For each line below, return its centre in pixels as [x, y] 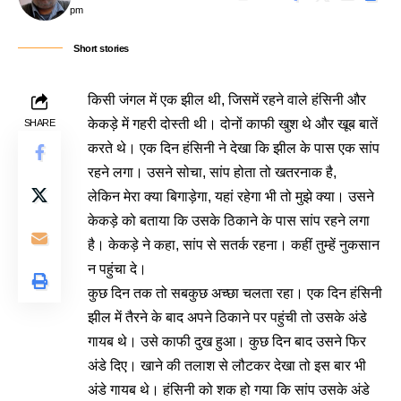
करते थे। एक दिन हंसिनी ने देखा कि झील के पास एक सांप [234, 148]
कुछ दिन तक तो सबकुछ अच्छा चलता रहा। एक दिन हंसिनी [235, 293]
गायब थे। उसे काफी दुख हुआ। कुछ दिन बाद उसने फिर [227, 341]
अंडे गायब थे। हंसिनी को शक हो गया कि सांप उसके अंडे [229, 390]
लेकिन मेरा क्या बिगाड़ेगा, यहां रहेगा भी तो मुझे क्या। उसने [231, 196]
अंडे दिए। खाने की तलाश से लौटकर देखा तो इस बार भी [227, 366]
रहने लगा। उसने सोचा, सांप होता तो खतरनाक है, [212, 172]
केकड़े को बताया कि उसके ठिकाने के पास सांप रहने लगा [229, 221]
